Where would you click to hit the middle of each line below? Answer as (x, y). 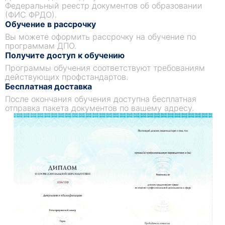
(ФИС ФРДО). (31, 15)
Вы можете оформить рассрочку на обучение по (100, 37)
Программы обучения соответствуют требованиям (105, 68)
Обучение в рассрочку (50, 24)
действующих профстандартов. (67, 77)
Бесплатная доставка (48, 86)
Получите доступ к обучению (65, 55)
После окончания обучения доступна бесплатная (101, 99)
